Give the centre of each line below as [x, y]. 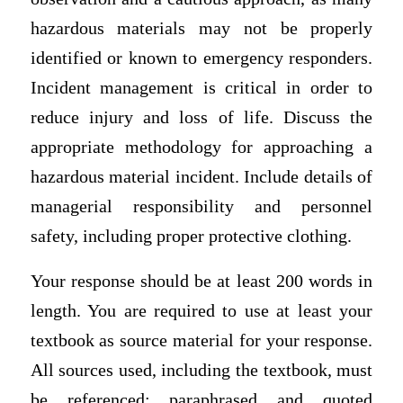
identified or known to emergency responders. [201, 58]
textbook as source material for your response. [201, 340]
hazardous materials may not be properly [201, 29]
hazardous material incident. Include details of [201, 177]
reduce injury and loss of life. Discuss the [201, 118]
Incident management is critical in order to [201, 88]
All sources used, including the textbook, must [201, 370]
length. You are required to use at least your [201, 310]
